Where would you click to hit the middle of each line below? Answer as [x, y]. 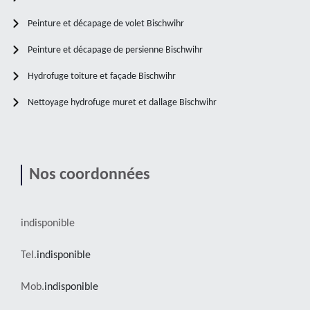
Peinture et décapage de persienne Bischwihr [115, 50]
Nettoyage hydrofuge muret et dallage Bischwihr [122, 102]
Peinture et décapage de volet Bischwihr [106, 24]
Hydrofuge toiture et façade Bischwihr [102, 76]
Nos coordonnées [90, 175]
